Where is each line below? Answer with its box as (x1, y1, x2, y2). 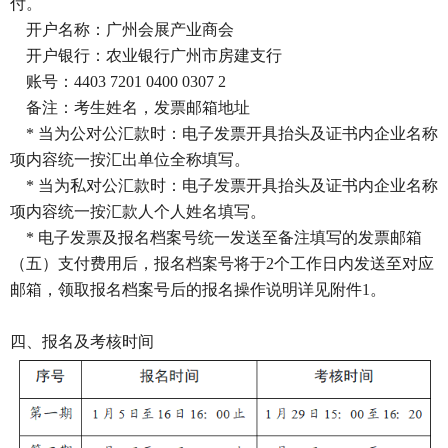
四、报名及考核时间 (10, 333, 154, 350)
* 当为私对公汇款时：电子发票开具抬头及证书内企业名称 (10, 177, 438, 194)
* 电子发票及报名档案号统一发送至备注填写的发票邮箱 (10, 229, 422, 246)
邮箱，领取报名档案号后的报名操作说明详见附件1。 (10, 281, 386, 298)
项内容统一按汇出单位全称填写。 (10, 151, 250, 168)
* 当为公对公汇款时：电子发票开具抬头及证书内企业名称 (10, 125, 438, 142)
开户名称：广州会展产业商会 (10, 21, 234, 38)
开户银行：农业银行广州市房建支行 (10, 47, 282, 64)
